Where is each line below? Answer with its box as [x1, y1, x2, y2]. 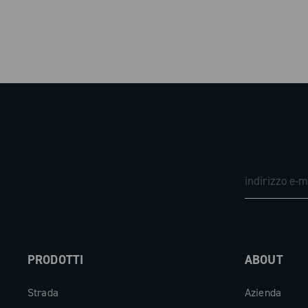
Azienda [245, 285, 282, 300]
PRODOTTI [27, 252, 84, 268]
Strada [27, 285, 58, 300]
